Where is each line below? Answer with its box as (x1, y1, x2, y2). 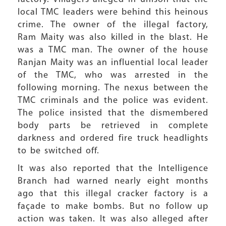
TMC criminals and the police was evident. (18, 96, 208, 105)
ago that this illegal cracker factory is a (18, 189, 208, 199)
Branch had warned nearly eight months (18, 177, 208, 186)
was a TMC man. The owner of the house (18, 45, 208, 55)
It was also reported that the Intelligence (18, 164, 208, 174)
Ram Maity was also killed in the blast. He (18, 33, 208, 42)
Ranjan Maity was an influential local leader (18, 58, 208, 68)
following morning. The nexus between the (18, 83, 208, 93)
